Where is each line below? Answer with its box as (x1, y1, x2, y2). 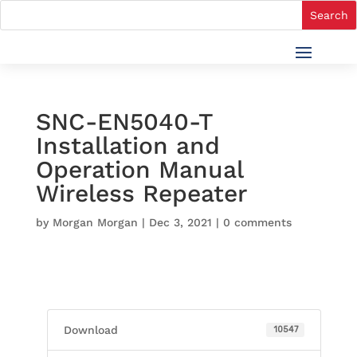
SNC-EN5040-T (35, 108, 213, 135)
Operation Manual (35, 155, 243, 183)
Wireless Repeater (35, 179, 247, 207)
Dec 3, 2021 (148, 216, 212, 229)
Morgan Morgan (52, 216, 138, 229)
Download (63, 324, 118, 336)
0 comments (222, 216, 292, 229)
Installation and (35, 131, 220, 159)
